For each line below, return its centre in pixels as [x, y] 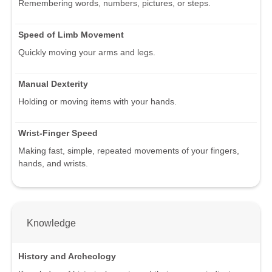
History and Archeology [67, 257]
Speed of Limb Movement [71, 34]
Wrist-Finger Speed [58, 133]
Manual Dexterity [53, 83]
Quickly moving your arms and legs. [87, 52]
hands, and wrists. [53, 163]
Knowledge [51, 223]
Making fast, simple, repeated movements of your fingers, [129, 150]
